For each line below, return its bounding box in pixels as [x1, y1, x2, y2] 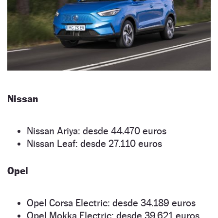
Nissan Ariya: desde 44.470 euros [27, 125, 166, 137]
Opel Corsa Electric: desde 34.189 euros [27, 197, 196, 209]
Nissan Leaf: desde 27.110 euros [27, 138, 162, 150]
